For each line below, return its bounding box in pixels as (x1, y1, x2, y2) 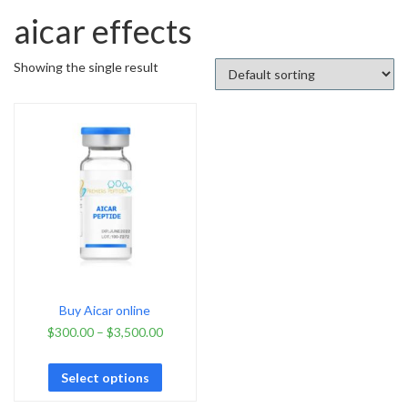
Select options (60, 369, 149, 385)
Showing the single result (14, 58, 158, 75)
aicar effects (14, 10, 192, 51)
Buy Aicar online (59, 302, 151, 319)
